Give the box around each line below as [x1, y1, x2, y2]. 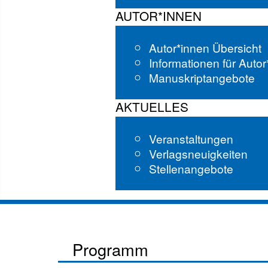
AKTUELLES [115, 98, 189, 115]
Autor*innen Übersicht [149, 39, 262, 56]
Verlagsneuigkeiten [149, 145, 248, 162]
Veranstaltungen [149, 130, 234, 147]
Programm [72, 237, 149, 261]
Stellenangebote [149, 160, 234, 176]
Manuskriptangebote [149, 69, 255, 86]
